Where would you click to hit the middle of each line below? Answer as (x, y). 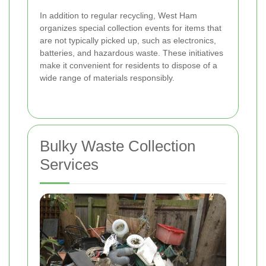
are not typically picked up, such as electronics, (128, 40)
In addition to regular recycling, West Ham (118, 15)
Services (69, 164)
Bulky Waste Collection (118, 146)
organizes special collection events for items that (131, 28)
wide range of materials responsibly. (107, 77)
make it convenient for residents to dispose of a (129, 65)
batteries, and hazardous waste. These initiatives (132, 53)
